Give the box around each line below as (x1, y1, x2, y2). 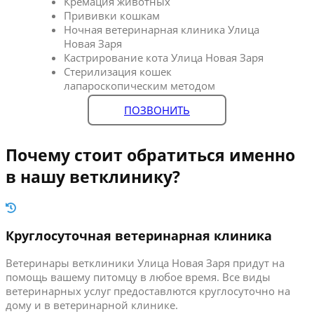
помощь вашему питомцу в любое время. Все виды (6, 270, 271, 285)
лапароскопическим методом (64, 78, 216, 93)
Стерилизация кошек (64, 64, 172, 78)
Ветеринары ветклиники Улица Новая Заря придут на (6, 256, 285, 271)
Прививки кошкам (64, 8, 161, 22)
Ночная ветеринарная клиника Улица (64, 22, 260, 36)
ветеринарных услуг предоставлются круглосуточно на (6, 284, 290, 299)
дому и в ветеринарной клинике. (6, 298, 178, 313)
